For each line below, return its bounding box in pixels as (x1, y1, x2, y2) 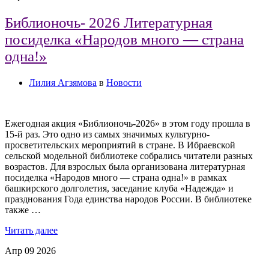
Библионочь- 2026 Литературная (5, 14, 213, 31)
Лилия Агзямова (29, 77, 97, 88)
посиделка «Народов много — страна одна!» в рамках (5, 172, 227, 183)
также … (5, 204, 41, 215)
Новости (106, 77, 142, 88)
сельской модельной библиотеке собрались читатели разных (5, 150, 253, 161)
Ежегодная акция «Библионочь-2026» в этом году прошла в (5, 118, 250, 128)
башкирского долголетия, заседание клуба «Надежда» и (5, 183, 234, 193)
